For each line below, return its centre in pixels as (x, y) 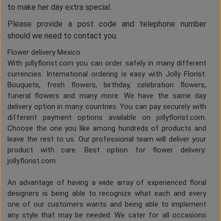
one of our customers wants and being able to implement (107, 204)
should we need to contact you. (62, 36)
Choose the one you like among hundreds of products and (107, 129)
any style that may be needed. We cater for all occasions (107, 215)
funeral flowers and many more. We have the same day (107, 96)
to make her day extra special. (59, 7)
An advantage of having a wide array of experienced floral (107, 183)
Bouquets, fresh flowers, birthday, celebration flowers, (107, 85)
